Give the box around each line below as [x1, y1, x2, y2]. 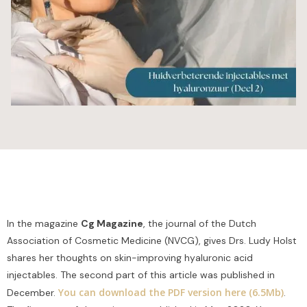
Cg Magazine [81, 217, 143, 230]
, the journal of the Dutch [143, 217, 256, 230]
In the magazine [7, 217, 81, 230]
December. [7, 286, 58, 299]
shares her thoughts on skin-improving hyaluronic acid [7, 251, 253, 265]
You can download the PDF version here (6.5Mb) [58, 286, 284, 299]
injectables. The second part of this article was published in [7, 269, 275, 282]
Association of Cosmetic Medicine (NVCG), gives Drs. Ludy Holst [7, 234, 297, 247]
